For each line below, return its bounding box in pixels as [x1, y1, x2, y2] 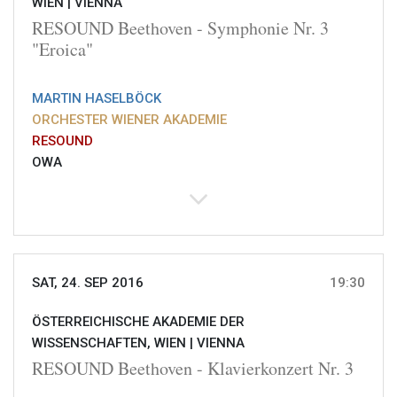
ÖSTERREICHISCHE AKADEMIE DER [32, 314, 245, 331]
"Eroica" [32, 37, 93, 62]
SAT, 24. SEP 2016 [32, 275, 144, 292]
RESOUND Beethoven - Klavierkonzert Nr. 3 [32, 356, 354, 381]
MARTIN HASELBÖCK [32, 90, 161, 107]
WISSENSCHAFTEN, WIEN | [32, 335, 197, 352]
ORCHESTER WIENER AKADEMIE [32, 112, 227, 128]
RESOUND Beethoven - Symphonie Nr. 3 [32, 16, 329, 41]
